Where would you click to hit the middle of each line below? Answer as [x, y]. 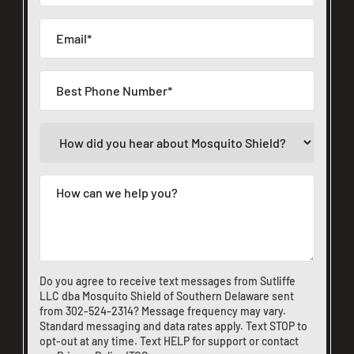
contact [280, 341]
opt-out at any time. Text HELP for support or [151, 341]
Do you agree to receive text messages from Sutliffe [168, 281]
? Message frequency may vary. [210, 311]
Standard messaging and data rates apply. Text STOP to [173, 326]
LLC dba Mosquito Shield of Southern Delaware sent [167, 296]
